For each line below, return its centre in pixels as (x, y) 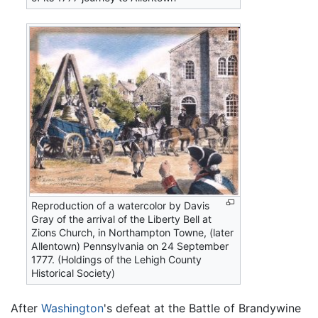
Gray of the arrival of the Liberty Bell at (122, 219)
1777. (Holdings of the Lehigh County (117, 260)
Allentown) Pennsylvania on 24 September (130, 246)
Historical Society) (73, 273)
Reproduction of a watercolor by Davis (121, 206)
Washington (72, 308)
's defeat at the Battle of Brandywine (202, 308)
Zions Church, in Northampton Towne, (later (133, 233)
